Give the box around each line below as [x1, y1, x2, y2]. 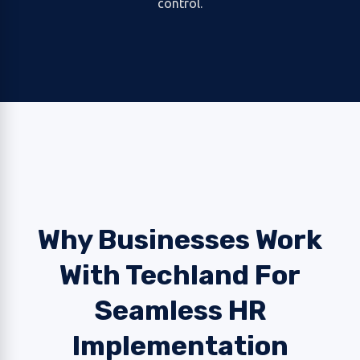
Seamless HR [93, 294, 267, 327]
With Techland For [59, 259, 301, 292]
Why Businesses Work [38, 223, 322, 256]
